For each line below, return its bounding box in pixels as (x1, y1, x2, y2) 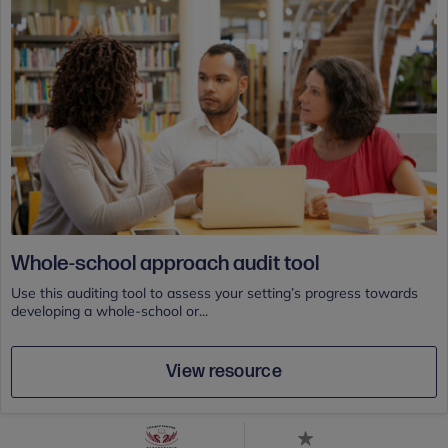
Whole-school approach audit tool (11, 250, 319, 276)
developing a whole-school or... (11, 301, 208, 320)
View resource (165, 360, 283, 382)
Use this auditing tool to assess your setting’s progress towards (11, 283, 418, 302)
